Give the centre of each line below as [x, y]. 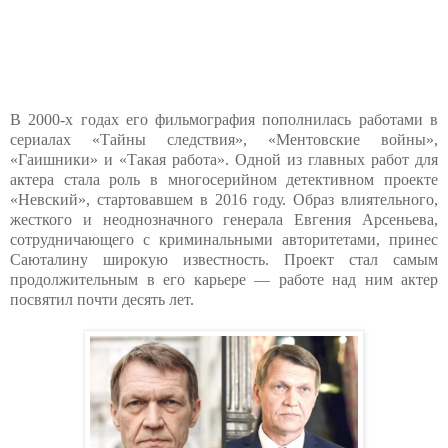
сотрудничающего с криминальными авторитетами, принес [224, 239]
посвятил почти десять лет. [102, 299]
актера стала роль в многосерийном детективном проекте [224, 179]
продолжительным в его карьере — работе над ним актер [224, 279]
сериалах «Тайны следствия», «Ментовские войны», [224, 139]
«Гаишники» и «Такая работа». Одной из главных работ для [224, 159]
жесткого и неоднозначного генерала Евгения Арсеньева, [224, 219]
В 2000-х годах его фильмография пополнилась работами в [224, 119]
